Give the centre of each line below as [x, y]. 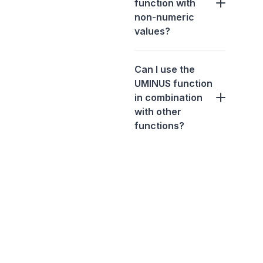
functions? [159, 126]
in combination [168, 98]
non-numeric [164, 17]
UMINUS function [173, 84]
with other [158, 112]
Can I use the [165, 70]
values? [152, 31]
